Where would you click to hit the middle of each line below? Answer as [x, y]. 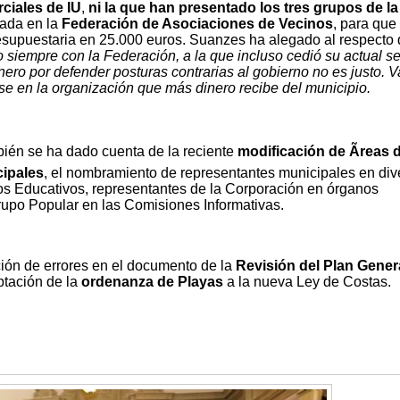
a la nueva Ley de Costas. [308, 282]
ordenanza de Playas [154, 282]
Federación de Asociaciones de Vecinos [197, 24]
